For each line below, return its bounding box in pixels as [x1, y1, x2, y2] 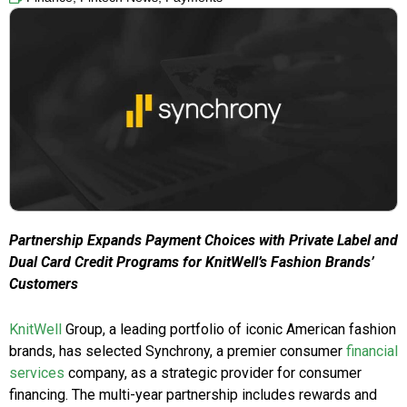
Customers [9, 275, 82, 293]
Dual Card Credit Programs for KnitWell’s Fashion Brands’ [9, 253, 374, 272]
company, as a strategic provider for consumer [65, 364, 362, 382]
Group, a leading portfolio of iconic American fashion [62, 321, 396, 339]
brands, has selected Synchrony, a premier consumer [9, 342, 346, 361]
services [9, 364, 65, 382]
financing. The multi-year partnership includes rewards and [9, 386, 377, 404]
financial [346, 342, 398, 361]
